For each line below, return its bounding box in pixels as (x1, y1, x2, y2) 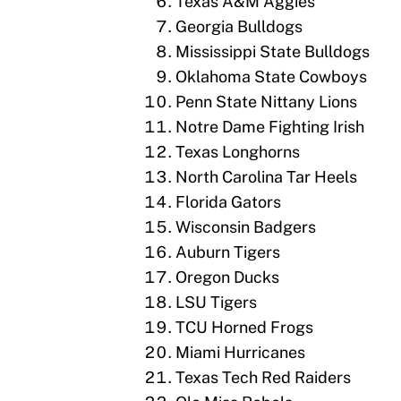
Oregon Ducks (175, 268, 279, 287)
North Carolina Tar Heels (175, 167, 357, 187)
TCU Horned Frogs (175, 318, 313, 337)
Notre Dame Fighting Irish (175, 117, 364, 137)
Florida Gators (175, 192, 281, 212)
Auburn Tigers (175, 243, 280, 262)
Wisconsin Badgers (175, 218, 316, 237)
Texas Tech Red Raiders (175, 368, 351, 388)
